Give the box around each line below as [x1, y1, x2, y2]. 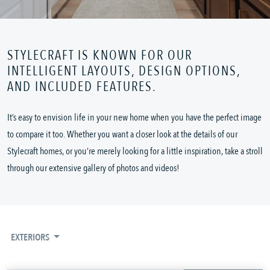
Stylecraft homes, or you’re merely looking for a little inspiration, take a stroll [7, 145, 263, 159]
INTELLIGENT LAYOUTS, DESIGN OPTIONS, [7, 62, 240, 81]
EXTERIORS [11, 231, 51, 245]
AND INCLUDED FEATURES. [7, 78, 157, 96]
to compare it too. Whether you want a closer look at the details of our [7, 128, 237, 142]
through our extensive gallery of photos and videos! [7, 162, 180, 175]
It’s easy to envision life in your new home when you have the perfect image [7, 111, 262, 125]
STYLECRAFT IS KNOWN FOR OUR [7, 46, 192, 65]
